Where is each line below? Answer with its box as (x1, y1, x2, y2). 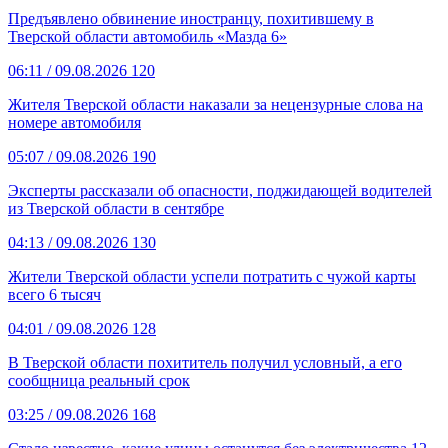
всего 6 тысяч (8, 285, 101, 303)
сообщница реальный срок (8, 371, 190, 389)
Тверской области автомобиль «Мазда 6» (8, 27, 287, 45)
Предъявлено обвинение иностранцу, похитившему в (8, 9, 374, 27)
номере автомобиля (8, 113, 141, 131)
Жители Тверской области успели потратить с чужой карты (8, 267, 416, 285)
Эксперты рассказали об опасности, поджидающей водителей (8, 181, 432, 199)
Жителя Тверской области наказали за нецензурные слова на (8, 95, 423, 113)
